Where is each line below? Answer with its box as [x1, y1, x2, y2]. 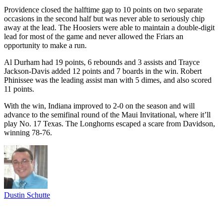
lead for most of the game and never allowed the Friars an [4, 32, 183, 41]
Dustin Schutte [4, 190, 50, 199]
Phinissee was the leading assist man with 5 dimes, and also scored [4, 75, 212, 84]
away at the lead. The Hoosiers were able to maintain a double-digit [4, 23, 215, 32]
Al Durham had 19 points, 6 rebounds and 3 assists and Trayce [4, 57, 200, 66]
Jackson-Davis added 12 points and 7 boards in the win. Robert [4, 66, 202, 75]
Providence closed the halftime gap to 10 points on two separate [4, 5, 203, 14]
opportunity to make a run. [4, 41, 87, 50]
